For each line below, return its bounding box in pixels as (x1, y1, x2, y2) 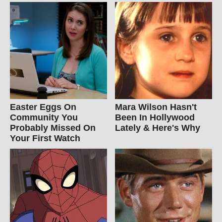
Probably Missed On (10, 122, 96, 133)
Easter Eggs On (10, 102, 76, 112)
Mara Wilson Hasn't (115, 102, 197, 112)
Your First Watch (10, 133, 80, 143)
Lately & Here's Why (115, 122, 201, 133)
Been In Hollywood (115, 112, 195, 122)
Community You (10, 112, 78, 122)
